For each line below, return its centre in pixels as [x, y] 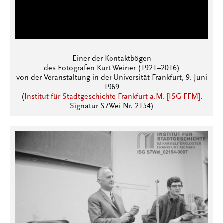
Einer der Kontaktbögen [111, 59]
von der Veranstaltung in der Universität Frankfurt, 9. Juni [111, 78]
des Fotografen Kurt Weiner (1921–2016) [111, 68]
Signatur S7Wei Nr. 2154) [111, 106]
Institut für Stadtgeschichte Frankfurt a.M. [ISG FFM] [112, 97]
